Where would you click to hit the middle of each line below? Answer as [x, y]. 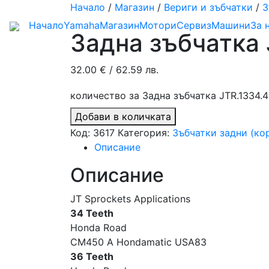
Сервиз [194, 25]
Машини [231, 25]
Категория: [145, 133]
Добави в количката [123, 116]
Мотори [158, 25]
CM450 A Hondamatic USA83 [138, 242]
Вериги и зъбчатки [208, 7]
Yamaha [82, 25]
